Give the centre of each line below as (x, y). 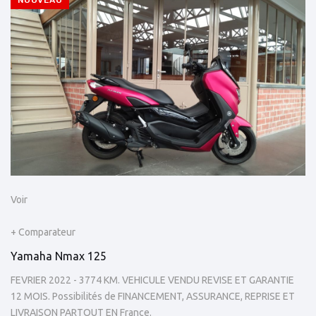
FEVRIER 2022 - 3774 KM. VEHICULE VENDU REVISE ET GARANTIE (152, 280)
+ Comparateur (43, 232)
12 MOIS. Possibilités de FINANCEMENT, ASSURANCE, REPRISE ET (153, 296)
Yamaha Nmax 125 (59, 256)
